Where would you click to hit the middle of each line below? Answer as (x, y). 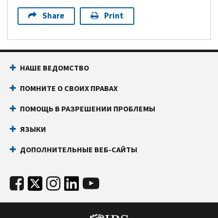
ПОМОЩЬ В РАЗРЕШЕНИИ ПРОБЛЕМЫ (88, 109)
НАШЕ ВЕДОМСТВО (54, 68)
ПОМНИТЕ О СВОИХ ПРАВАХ (69, 88)
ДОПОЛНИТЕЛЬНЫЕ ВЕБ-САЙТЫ (79, 149)
